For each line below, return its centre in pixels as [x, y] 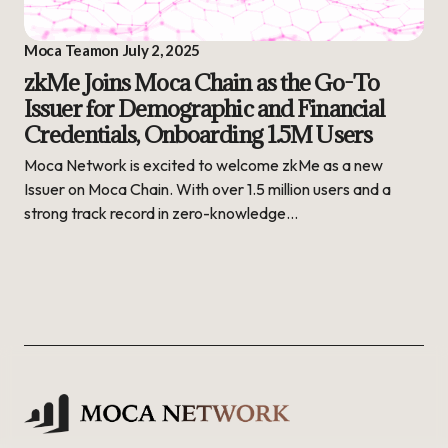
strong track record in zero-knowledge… [161, 212]
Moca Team [63, 49]
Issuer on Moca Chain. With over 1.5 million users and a [207, 188]
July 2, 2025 [161, 49]
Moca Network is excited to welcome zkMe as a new [203, 164]
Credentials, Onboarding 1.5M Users [198, 133]
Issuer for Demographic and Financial [205, 107]
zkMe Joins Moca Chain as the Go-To [202, 81]
